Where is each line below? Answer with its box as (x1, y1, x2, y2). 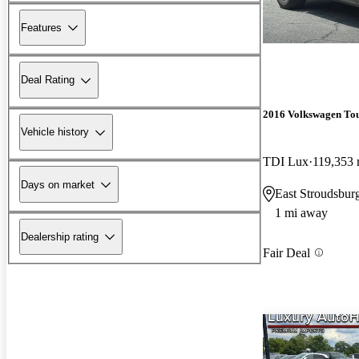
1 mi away (275, 205, 328, 220)
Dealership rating (21, 230, 99, 243)
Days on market (21, 178, 95, 191)
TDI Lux (263, 154, 309, 168)
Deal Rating (21, 74, 75, 87)
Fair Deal (263, 245, 310, 260)
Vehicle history (21, 126, 89, 139)
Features (21, 21, 62, 34)
